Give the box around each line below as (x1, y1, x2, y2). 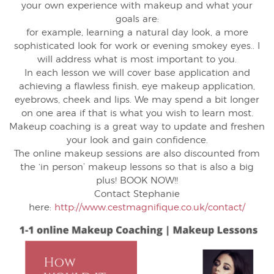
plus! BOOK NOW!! (96, 176, 178, 185)
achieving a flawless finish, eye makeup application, (19, 81, 255, 91)
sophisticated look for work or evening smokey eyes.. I (14, 41, 260, 51)
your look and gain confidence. (66, 135, 208, 145)
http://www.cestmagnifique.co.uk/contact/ (54, 202, 245, 212)
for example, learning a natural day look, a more (26, 28, 248, 37)
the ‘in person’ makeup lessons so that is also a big (20, 162, 254, 172)
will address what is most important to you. (37, 54, 237, 64)
